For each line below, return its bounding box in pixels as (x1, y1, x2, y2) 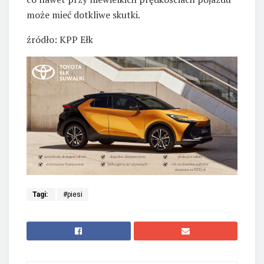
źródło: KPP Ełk (27, 33, 93, 47)
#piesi (63, 190, 82, 199)
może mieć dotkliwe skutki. (27, 8, 140, 22)
